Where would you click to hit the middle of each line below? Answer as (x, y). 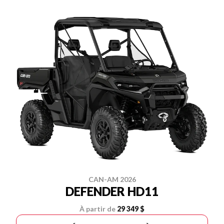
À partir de (97, 208)
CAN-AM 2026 (112, 179)
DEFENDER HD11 (112, 191)
